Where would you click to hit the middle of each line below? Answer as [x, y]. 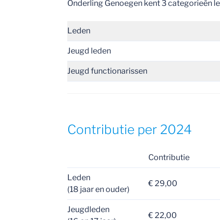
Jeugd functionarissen [108, 71]
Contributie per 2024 [130, 129]
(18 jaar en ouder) [99, 189]
